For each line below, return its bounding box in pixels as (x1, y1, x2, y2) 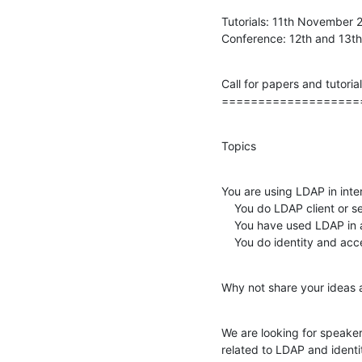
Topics (221, 138, 256, 153)
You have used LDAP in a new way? (221, 217, 234, 232)
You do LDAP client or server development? (221, 200, 234, 215)
